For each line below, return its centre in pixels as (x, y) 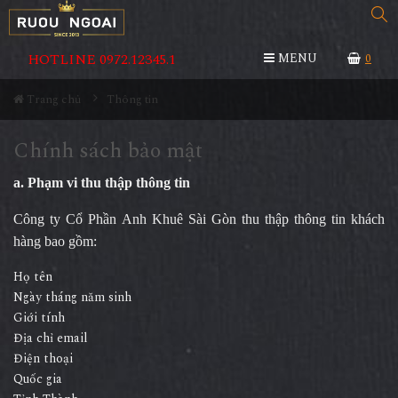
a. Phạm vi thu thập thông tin (102, 183)
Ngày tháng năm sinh (72, 297)
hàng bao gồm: (55, 241)
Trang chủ (52, 99)
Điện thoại (43, 358)
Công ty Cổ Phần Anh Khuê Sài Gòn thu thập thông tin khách (199, 219)
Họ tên (33, 277)
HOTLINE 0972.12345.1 (102, 60)
